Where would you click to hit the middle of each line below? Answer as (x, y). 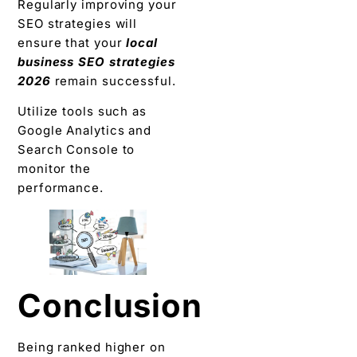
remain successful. (115, 80)
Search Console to (76, 150)
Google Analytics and (84, 131)
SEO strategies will (78, 23)
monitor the (54, 169)
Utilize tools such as (82, 112)
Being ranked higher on (92, 347)
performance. (61, 188)
